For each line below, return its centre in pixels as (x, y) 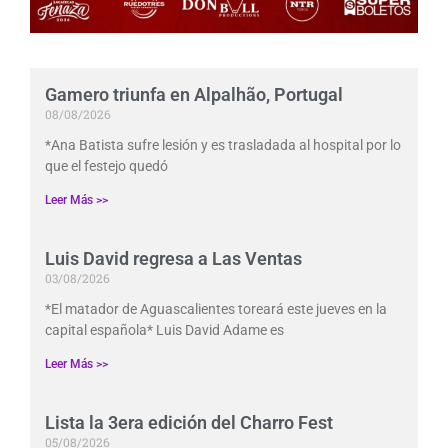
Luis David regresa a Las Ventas (173, 259)
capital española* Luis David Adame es (164, 330)
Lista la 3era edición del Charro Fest (189, 423)
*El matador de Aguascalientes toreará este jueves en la (216, 309)
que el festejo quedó (106, 166)
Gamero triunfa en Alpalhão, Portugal (194, 95)
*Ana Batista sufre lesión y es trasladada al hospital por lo (223, 145)
